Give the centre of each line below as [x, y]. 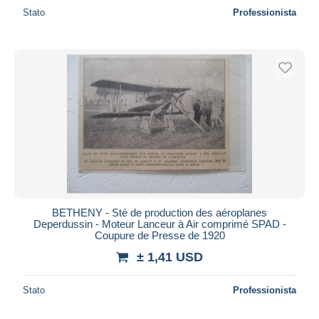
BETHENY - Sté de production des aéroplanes [159, 212]
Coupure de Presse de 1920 [159, 235]
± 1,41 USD [170, 257]
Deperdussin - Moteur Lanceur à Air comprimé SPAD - [159, 224]
